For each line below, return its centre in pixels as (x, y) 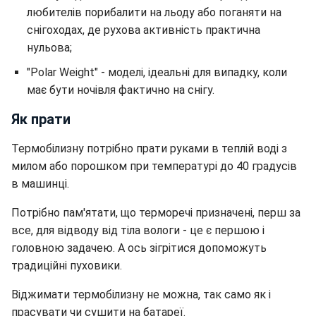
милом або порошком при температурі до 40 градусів (154, 166)
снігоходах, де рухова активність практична (144, 30)
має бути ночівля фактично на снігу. (121, 90)
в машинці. (40, 183)
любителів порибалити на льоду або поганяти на (154, 12)
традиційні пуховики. (67, 265)
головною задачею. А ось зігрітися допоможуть (139, 248)
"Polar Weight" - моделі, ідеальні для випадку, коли (157, 72)
